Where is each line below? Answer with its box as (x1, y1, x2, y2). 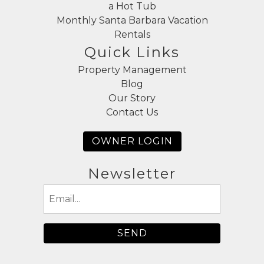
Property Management (77, 64, 187, 76)
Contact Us (106, 107, 158, 118)
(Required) (45, 201, 87, 211)
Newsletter (88, 165, 176, 183)
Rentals (114, 29, 150, 41)
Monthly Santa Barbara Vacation (56, 15, 208, 27)
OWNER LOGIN (91, 136, 173, 147)
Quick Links (84, 44, 180, 61)
